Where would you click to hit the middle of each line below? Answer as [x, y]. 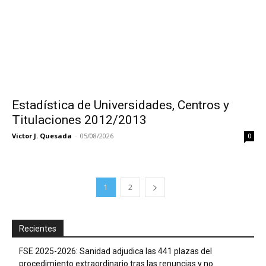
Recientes [38, 228]
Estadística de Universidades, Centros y [121, 105]
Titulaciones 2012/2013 [79, 120]
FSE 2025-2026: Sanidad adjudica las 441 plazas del [115, 251]
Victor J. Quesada [42, 135]
